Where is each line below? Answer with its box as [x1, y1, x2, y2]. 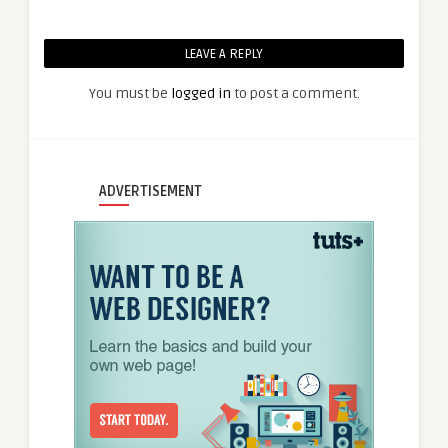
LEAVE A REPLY [185, 45, 263, 62]
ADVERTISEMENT [99, 182, 202, 200]
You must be [88, 84, 171, 102]
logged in [170, 84, 231, 102]
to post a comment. [230, 84, 360, 102]
